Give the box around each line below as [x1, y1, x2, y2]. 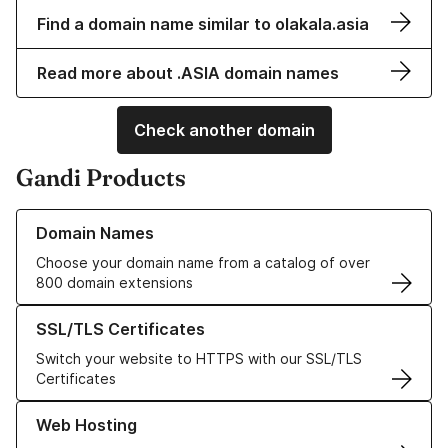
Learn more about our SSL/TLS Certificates [16, 306, 305, 324]
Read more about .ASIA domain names [37, 63, 339, 84]
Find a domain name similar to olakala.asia [37, 14, 369, 35]
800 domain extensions [36, 274, 193, 292]
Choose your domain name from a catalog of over [36, 254, 370, 272]
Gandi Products [16, 163, 186, 193]
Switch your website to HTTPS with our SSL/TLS [36, 350, 362, 368]
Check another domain [133, 120, 315, 141]
